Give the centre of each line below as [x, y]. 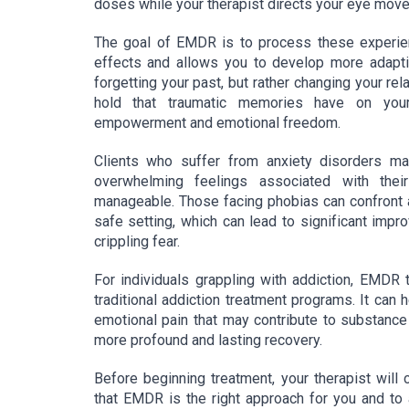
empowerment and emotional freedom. [217, 123]
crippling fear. [136, 242]
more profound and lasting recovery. [208, 341]
